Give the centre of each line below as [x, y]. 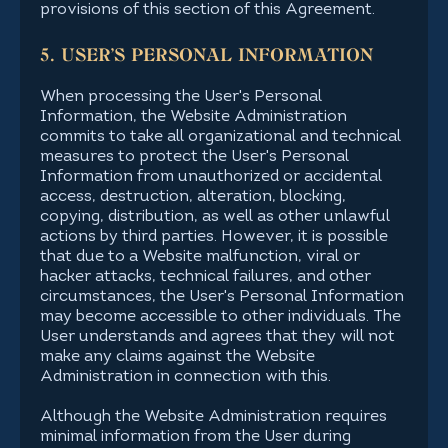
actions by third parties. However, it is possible [214, 237]
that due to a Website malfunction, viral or [200, 257]
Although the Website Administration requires [213, 417]
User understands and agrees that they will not [217, 337]
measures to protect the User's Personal [194, 157]
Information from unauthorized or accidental [211, 177]
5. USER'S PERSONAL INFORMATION [206, 55]
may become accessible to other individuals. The [220, 317]
